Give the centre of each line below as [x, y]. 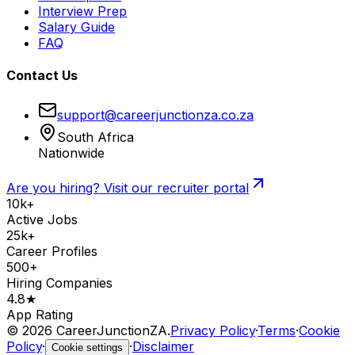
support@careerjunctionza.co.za [155, 115]
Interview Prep [82, 11]
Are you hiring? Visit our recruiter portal [128, 187]
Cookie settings [87, 347]
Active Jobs [42, 219]
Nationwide [71, 153]
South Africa [95, 137]
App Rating [40, 314]
